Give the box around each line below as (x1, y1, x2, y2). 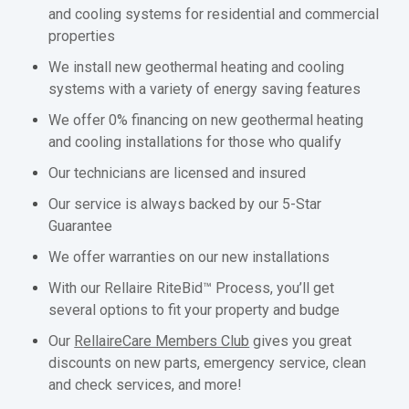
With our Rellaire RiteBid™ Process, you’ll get (48, 279, 335, 298)
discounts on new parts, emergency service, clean (48, 354, 367, 372)
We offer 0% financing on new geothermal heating (48, 111, 364, 130)
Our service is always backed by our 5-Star (48, 195, 322, 214)
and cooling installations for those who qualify (48, 133, 342, 152)
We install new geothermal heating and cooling (48, 58, 345, 77)
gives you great (249, 332, 352, 351)
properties (48, 27, 116, 46)
